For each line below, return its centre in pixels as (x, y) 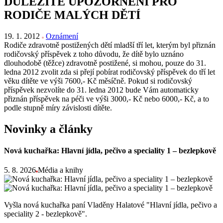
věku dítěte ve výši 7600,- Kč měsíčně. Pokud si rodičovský (98, 81)
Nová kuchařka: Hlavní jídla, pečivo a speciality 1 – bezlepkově (110, 150)
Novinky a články (48, 129)
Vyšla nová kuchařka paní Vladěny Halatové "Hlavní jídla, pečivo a (111, 205)
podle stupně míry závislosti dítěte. (58, 108)
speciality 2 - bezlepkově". (47, 214)
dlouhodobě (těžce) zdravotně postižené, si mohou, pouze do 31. (105, 63)
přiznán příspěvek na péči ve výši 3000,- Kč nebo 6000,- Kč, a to (107, 99)
